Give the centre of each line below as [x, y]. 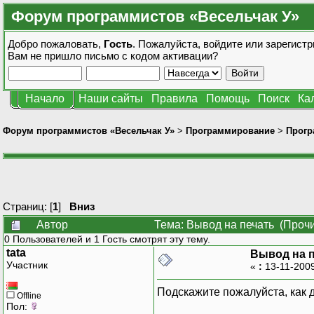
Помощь [228, 98]
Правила [175, 98]
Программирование [230, 130]
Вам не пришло [46, 56]
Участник [27, 265]
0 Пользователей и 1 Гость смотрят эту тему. [107, 239]
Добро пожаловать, [56, 44]
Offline [28, 295]
